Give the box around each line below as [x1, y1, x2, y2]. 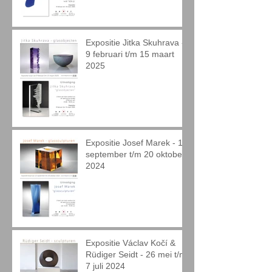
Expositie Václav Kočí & [86, 238, 175, 248]
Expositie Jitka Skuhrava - [86, 38, 185, 47]
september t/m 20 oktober [86, 149, 185, 159]
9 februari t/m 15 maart [86, 49, 174, 59]
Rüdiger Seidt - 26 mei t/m [86, 250, 186, 259]
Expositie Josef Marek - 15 [86, 138, 188, 148]
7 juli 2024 [86, 261, 125, 271]
